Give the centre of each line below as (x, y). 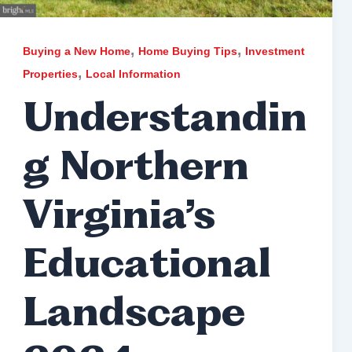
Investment (275, 51)
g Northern (136, 170)
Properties (50, 74)
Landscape (134, 316)
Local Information (133, 74)
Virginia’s (119, 218)
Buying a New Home (76, 51)
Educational (147, 267)
